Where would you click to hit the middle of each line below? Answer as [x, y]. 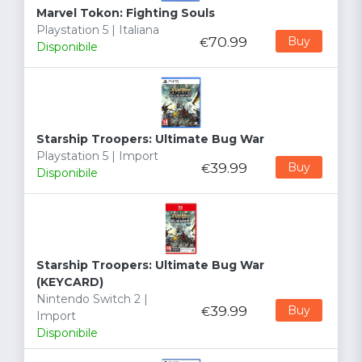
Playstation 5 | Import [97, 156]
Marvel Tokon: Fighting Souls [126, 13]
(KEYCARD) [70, 282]
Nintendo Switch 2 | [92, 299]
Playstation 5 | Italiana [98, 30]
